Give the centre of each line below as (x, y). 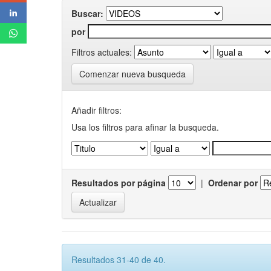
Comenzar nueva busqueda (132, 74)
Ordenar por (233, 183)
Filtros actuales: (102, 52)
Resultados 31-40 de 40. (119, 260)
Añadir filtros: (96, 110)
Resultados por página (119, 183)
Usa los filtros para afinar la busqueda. (145, 127)
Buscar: (87, 13)
